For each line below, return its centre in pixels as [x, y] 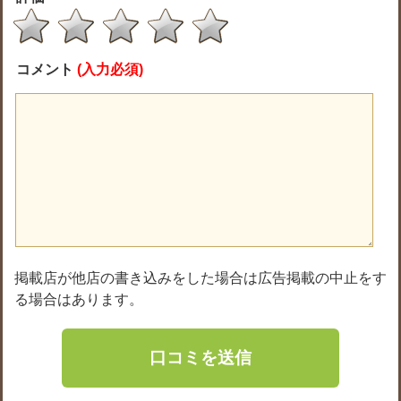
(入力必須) [110, 69]
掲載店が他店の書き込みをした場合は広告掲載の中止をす [200, 278]
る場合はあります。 [79, 299]
